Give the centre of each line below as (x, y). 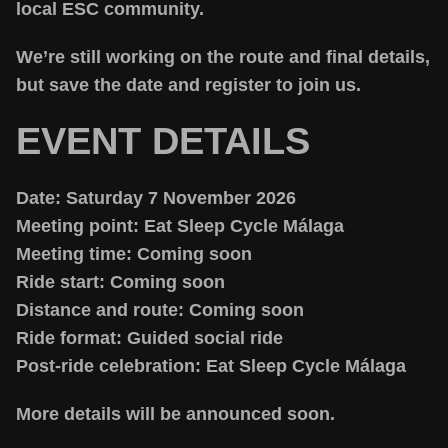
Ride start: (60, 282)
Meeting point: (77, 226)
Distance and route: (100, 310)
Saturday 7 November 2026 (178, 198)
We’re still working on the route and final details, (223, 57)
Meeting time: (74, 254)
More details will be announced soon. (175, 414)
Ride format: (69, 338)
